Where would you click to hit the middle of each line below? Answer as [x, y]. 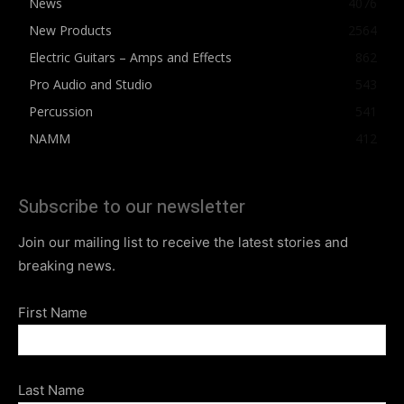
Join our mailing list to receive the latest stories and [183, 242]
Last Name [51, 390]
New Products [70, 30]
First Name [53, 312]
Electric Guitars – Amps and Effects [130, 57]
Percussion [61, 111]
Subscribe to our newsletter [132, 207]
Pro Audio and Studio [91, 84]
